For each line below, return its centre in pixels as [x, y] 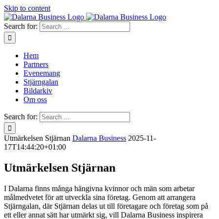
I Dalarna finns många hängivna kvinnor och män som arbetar [99, 188]
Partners [36, 64]
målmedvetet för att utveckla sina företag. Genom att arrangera [100, 197]
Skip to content [27, 8]
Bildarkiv [38, 91]
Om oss [35, 99]
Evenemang [42, 73]
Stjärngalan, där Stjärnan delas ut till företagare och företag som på [106, 206]
